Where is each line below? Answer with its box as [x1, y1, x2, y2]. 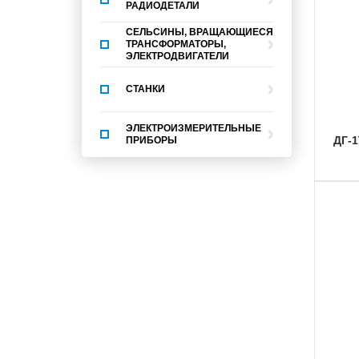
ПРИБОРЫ [126, 135, 177, 146]
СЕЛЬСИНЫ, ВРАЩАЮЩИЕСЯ [126, 26, 273, 38]
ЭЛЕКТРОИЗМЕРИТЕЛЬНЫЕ [126, 123, 261, 134]
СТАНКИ [126, 83, 165, 95]
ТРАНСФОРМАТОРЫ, [126, 38, 226, 50]
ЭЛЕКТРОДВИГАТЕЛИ [126, 50, 229, 62]
